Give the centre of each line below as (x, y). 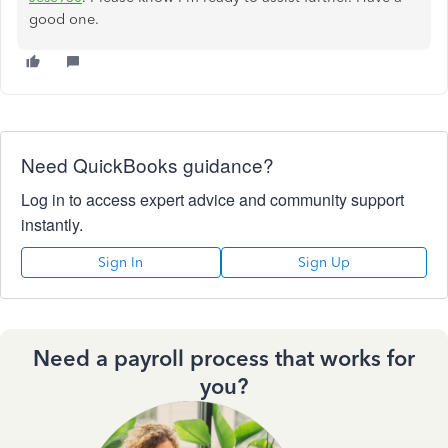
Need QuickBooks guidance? (147, 164)
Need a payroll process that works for (224, 358)
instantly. (52, 224)
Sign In (121, 262)
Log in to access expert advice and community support (212, 199)
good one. (64, 18)
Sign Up (323, 262)
